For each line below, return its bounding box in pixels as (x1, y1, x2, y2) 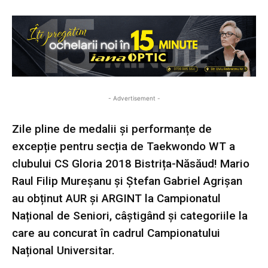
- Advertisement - (108, 94, 160, 102)
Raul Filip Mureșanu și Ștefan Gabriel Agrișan (12, 173, 242, 188)
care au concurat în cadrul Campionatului (12, 226, 220, 240)
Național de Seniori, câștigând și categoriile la (12, 208, 248, 223)
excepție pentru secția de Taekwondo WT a (12, 139, 235, 153)
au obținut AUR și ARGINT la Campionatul (12, 191, 221, 205)
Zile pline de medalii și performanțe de (12, 121, 212, 136)
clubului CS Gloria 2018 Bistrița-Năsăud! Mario (12, 156, 249, 170)
